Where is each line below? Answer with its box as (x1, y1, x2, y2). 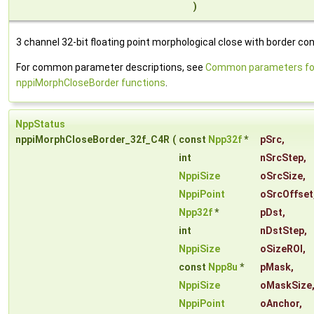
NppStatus (15, 118, 65, 130)
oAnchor (260, 298, 299, 310)
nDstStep (260, 225, 304, 237)
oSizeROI (260, 243, 303, 255)
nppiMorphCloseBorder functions (16, 77, 165, 89)
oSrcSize (260, 170, 303, 182)
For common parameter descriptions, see (16, 62, 205, 74)
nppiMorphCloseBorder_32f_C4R (15, 134, 170, 146)
